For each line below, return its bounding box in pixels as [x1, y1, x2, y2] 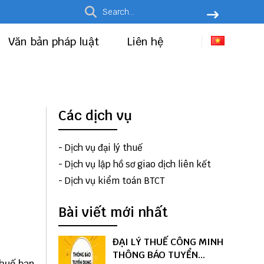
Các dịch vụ [58, 107, 132, 124]
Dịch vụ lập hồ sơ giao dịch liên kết [64, 158, 211, 170]
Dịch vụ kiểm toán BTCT [64, 174, 164, 186]
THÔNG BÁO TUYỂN [112, 249, 198, 262]
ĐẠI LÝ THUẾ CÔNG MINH [112, 236, 223, 249]
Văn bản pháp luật [8, 35, 102, 48]
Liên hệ [127, 35, 163, 48]
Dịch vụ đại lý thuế [64, 141, 143, 153]
